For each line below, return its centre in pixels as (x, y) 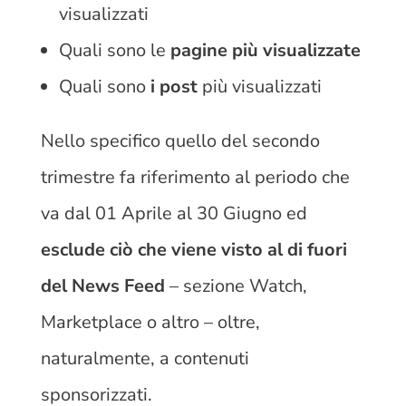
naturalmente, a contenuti (145, 358)
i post (174, 86)
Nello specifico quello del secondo (180, 140)
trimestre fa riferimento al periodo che (195, 177)
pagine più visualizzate (265, 50)
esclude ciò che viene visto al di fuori (193, 249)
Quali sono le (114, 50)
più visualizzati (259, 86)
